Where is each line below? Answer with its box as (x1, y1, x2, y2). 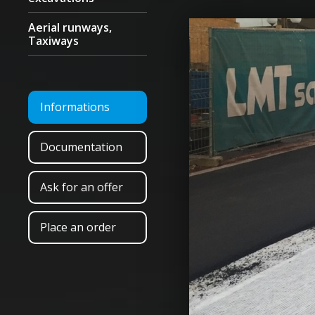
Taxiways (28, 33, 79, 49)
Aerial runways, (28, 20, 112, 35)
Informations (40, 99, 110, 115)
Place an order (40, 219, 116, 235)
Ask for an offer (40, 179, 123, 195)
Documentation (40, 139, 122, 155)
